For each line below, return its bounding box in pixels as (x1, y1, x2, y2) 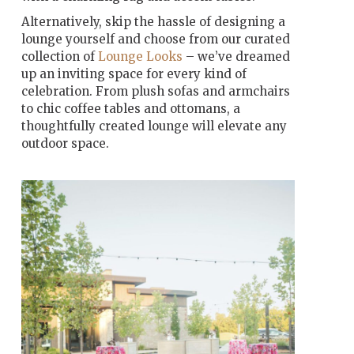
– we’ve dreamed (182, 48, 290, 64)
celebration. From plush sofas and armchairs (21, 83, 290, 99)
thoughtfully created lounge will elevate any (21, 118, 287, 134)
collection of (21, 48, 98, 64)
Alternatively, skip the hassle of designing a (21, 13, 285, 29)
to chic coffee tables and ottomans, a (21, 100, 240, 116)
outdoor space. (21, 135, 109, 151)
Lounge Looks (97, 48, 183, 64)
